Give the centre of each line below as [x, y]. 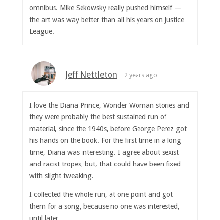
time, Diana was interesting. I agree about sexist [104, 152]
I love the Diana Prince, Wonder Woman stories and [110, 105]
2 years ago [140, 75]
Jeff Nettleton [91, 75]
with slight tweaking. [62, 176]
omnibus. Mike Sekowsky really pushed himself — [106, 8]
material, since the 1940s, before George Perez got [108, 128]
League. [42, 32]
